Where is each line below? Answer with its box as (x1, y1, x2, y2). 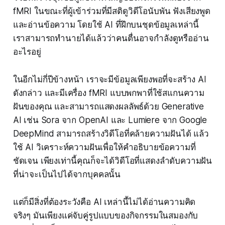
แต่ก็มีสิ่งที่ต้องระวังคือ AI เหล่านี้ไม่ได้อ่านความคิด (13, 197, 196, 207)
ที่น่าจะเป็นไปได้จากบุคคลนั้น (13, 169, 121, 180)
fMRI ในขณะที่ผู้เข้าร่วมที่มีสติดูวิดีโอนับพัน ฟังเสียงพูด (13, 6, 210, 17)
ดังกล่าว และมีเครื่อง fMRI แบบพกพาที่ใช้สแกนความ (13, 88, 204, 98)
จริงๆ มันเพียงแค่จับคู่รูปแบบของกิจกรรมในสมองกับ (13, 210, 198, 221)
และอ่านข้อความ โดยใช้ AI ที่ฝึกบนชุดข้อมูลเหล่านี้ (13, 20, 199, 30)
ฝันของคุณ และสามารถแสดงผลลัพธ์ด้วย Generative (13, 101, 204, 112)
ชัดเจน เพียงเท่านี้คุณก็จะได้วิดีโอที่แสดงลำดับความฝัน (13, 156, 212, 166)
